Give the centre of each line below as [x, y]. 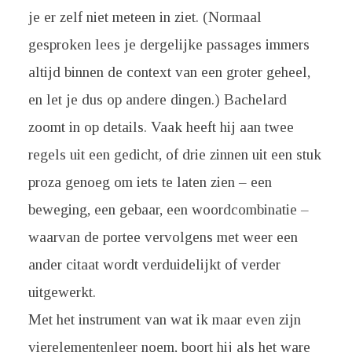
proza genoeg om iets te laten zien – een [150, 182]
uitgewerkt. [62, 292]
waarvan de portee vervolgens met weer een [163, 237]
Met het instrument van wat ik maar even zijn [164, 319]
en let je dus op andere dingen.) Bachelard [157, 99]
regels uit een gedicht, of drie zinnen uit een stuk [174, 154]
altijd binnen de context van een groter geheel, [169, 72]
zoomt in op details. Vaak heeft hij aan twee [161, 127]
